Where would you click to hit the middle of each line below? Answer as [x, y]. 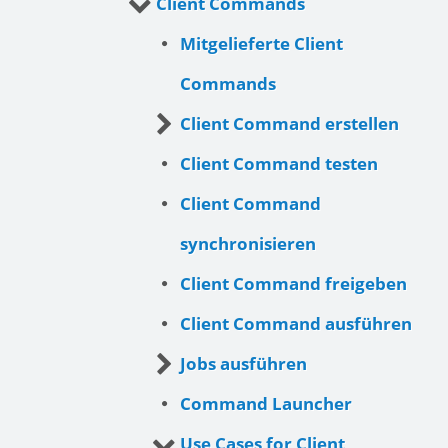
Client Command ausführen [296, 324]
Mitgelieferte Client [261, 44]
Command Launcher [266, 404]
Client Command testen [279, 164]
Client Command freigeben [293, 284]
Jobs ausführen [243, 364]
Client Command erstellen [289, 124]
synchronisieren [248, 244]
